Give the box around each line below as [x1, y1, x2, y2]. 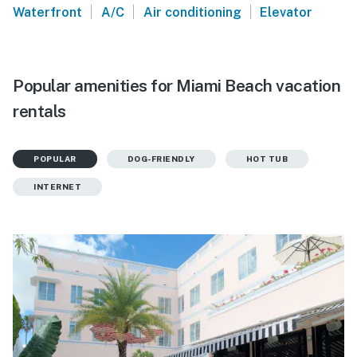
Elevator [260, 4, 313, 20]
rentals [13, 100, 66, 121]
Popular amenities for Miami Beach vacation [13, 75, 340, 96]
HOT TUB [245, 153, 288, 163]
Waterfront [13, 4, 82, 20]
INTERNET [33, 181, 81, 191]
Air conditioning [143, 4, 241, 20]
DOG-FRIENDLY [127, 153, 195, 163]
